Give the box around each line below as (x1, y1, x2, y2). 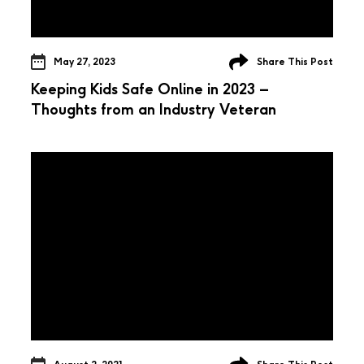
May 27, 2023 (54, 55, 115, 67)
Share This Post (257, 55, 333, 67)
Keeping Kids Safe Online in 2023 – (31, 80, 269, 98)
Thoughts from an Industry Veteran (31, 100, 276, 119)
